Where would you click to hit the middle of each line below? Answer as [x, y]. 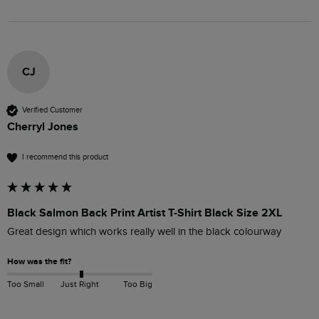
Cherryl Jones [43, 126]
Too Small [26, 284]
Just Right [79, 284]
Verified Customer [52, 110]
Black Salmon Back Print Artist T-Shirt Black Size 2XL [145, 213]
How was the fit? [39, 261]
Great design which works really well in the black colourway [144, 231]
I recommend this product [65, 157]
